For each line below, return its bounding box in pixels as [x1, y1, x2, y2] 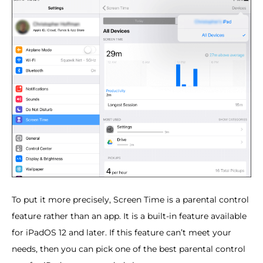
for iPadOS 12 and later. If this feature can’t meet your [12, 227, 231, 238]
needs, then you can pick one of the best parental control [12, 243, 245, 254]
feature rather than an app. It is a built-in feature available [12, 210, 247, 221]
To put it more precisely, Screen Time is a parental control [12, 194, 249, 205]
